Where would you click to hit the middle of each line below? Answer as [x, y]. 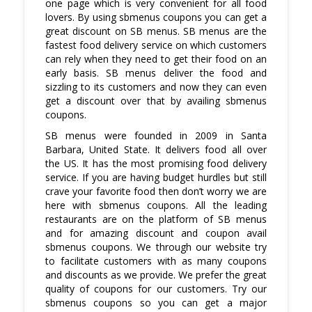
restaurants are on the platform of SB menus [156, 219]
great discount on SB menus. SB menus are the [156, 31]
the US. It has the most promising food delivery [156, 164]
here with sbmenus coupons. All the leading [156, 205]
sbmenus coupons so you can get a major [156, 303]
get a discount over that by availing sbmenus [156, 101]
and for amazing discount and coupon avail [156, 233]
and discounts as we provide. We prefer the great [156, 275]
